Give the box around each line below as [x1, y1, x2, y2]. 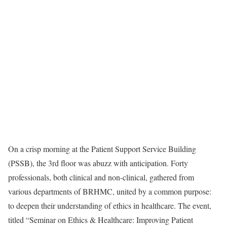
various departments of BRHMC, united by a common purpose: [8, 186, 211, 197]
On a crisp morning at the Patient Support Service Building [8, 143, 196, 155]
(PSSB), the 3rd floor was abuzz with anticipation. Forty [8, 158, 188, 169]
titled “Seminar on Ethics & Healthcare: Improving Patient [8, 214, 193, 225]
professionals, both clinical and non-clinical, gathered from [8, 172, 194, 183]
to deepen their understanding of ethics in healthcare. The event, [8, 200, 211, 211]
